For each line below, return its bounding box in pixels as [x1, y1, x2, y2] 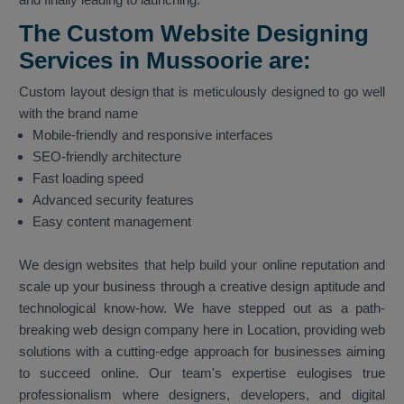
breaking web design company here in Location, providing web [19, 322, 385, 338]
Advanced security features [32, 192, 194, 208]
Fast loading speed [32, 170, 143, 187]
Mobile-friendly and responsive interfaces [32, 127, 273, 143]
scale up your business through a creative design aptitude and [19, 279, 385, 295]
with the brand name [19, 106, 138, 122]
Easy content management [32, 214, 191, 230]
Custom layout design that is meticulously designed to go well [19, 84, 385, 100]
